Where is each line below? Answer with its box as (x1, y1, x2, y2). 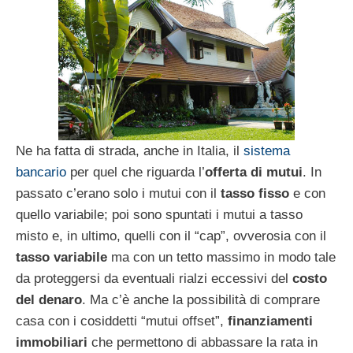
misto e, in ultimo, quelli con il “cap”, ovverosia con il (16, 229, 326, 244)
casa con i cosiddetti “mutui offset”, (16, 314, 228, 329)
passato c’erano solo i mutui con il (16, 186, 221, 202)
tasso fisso (221, 186, 289, 202)
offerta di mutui (205, 165, 303, 180)
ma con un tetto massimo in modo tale (107, 250, 336, 266)
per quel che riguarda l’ (66, 165, 205, 180)
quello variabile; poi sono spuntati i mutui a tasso (16, 207, 303, 223)
